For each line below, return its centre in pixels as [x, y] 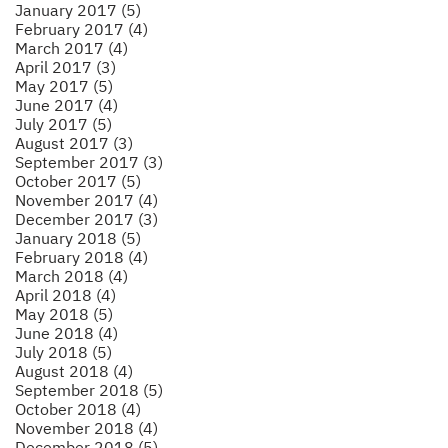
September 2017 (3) [89, 161]
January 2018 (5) [78, 237]
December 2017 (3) [86, 218]
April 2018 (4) [65, 294]
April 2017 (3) [65, 66]
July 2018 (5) [63, 351]
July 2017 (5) [63, 123]
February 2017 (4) [81, 28]
